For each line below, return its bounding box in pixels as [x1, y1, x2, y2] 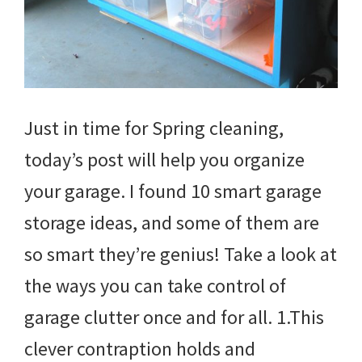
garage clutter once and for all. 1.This [24, 304, 324, 330]
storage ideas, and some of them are [24, 209, 319, 235]
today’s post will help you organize [24, 146, 305, 172]
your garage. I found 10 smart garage [24, 178, 322, 204]
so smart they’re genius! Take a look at [24, 241, 337, 267]
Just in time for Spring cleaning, [24, 115, 284, 141]
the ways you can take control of [24, 272, 286, 298]
